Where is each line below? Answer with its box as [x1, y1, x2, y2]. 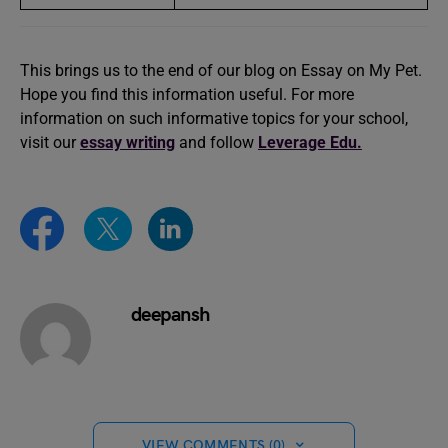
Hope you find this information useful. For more [20, 84, 354, 104]
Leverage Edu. [258, 132, 362, 152]
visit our [20, 132, 76, 152]
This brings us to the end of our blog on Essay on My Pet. [20, 60, 422, 80]
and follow [175, 132, 258, 152]
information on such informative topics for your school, [20, 108, 408, 128]
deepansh [130, 303, 210, 328]
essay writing [80, 132, 175, 152]
